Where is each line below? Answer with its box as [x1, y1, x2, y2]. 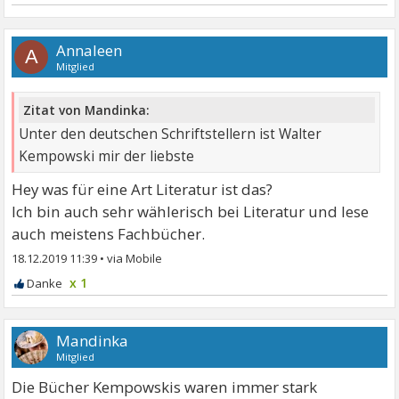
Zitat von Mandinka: [23, 102, 151, 119]
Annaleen [56, 39, 123, 61]
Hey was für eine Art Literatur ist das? [12, 179, 273, 200]
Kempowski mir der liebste [19, 147, 195, 167]
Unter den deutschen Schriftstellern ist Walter [19, 125, 322, 144]
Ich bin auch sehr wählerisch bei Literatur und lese [12, 201, 370, 223]
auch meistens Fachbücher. [12, 224, 206, 245]
